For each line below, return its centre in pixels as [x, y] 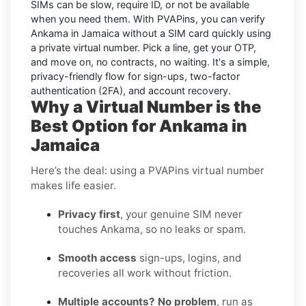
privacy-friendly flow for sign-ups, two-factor [135, 76]
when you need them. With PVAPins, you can [135, 18]
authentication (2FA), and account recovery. [131, 90]
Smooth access [97, 258]
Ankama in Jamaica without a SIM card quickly [137, 33]
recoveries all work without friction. [145, 273]
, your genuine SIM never [181, 214]
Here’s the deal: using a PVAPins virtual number [148, 170]
